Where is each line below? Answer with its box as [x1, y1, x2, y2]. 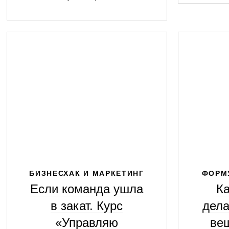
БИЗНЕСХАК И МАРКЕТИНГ [29, 169, 144, 177]
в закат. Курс [51, 199, 123, 213]
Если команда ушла [30, 182, 143, 196]
